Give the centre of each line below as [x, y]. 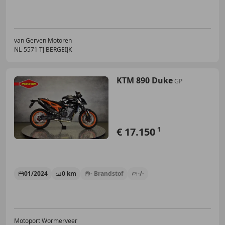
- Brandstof [107, 173]
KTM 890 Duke [145, 80]
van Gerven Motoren [43, 40]
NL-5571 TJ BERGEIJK [43, 49]
